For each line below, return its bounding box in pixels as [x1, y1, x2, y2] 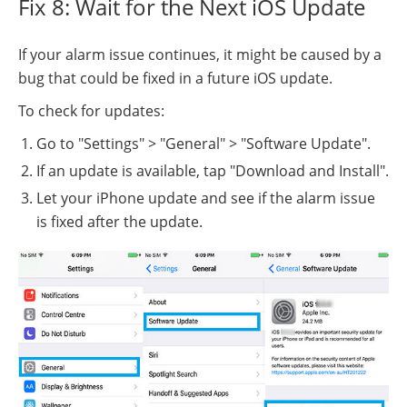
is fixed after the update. [36, 212, 203, 233]
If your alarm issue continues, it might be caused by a [18, 45, 382, 65]
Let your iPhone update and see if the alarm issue [36, 188, 375, 209]
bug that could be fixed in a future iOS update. [18, 68, 333, 89]
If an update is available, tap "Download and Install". [36, 161, 389, 182]
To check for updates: [18, 101, 164, 122]
